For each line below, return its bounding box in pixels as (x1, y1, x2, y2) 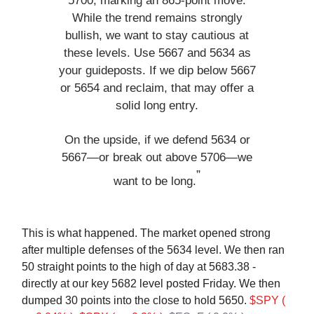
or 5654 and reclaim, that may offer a (60, 81, 254, 95)
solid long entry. (116, 99, 198, 113)
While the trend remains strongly (71, 11, 243, 25)
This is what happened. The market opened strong (22, 227, 271, 240)
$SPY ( (250, 294, 285, 307)
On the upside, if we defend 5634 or (64, 133, 250, 147)
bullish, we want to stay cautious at (65, 29, 249, 43)
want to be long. (114, 175, 196, 189)
